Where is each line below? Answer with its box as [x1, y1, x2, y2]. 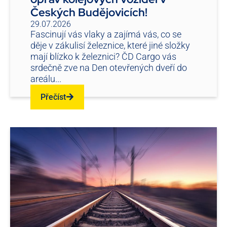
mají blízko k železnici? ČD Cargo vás [30, 51, 176, 62]
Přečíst [41, 92, 66, 102]
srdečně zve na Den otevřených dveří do [30, 62, 187, 73]
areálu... [30, 73, 61, 84]
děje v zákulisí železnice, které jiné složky [30, 40, 190, 51]
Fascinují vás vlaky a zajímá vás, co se [30, 28, 181, 40]
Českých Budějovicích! [30, 5, 147, 20]
